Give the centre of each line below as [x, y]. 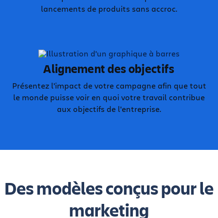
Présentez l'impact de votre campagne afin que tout [109, 85]
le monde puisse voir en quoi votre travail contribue [109, 97]
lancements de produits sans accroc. [109, 9]
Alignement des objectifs [109, 69]
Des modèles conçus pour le [109, 188]
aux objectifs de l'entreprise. [109, 109]
